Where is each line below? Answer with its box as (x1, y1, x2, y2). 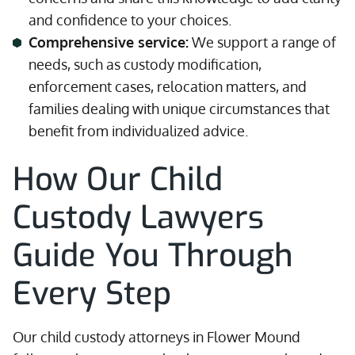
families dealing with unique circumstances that (29, 100, 330, 117)
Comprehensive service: (29, 33, 189, 51)
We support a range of (189, 33, 336, 51)
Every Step (13, 273, 171, 315)
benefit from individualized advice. (29, 122, 248, 139)
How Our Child (13, 158, 223, 200)
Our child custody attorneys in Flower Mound (13, 328, 300, 345)
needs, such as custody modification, (29, 55, 261, 73)
